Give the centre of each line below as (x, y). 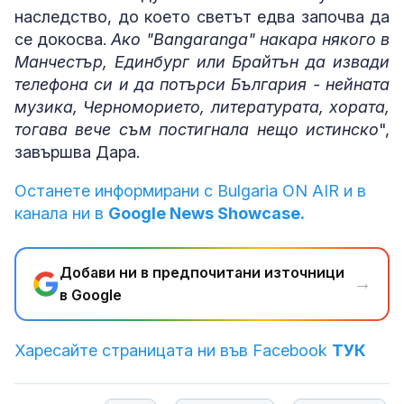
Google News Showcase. (207, 213)
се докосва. (63, 39)
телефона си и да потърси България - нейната (202, 84)
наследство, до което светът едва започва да (202, 16)
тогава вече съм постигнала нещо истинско (197, 129)
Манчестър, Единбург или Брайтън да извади (202, 61)
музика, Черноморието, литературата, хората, (202, 106)
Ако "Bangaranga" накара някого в (251, 39)
